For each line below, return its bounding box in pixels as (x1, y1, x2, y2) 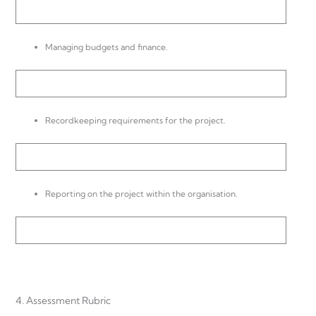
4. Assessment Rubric (16, 293, 111, 307)
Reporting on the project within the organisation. (45, 188, 238, 200)
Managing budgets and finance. (45, 42, 168, 53)
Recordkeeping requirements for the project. (45, 115, 226, 126)
